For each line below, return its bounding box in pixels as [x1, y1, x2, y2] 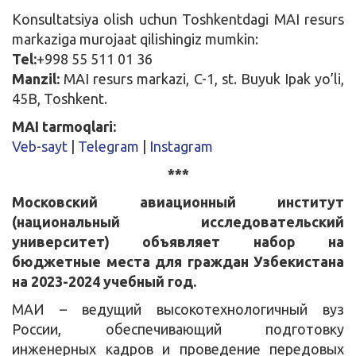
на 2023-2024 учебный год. [12, 273, 196, 289]
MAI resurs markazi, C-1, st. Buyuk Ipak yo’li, [60, 70, 344, 87]
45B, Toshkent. [12, 90, 107, 106]
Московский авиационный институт [12, 193, 344, 210]
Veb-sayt [12, 137, 68, 154]
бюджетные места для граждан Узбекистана [12, 253, 344, 269]
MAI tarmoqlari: [12, 118, 116, 134]
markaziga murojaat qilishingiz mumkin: [12, 30, 258, 47]
